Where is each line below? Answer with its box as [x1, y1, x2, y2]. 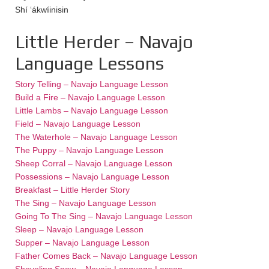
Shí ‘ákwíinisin [15, 4, 68, 14]
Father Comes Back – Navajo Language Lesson [15, 250, 198, 261]
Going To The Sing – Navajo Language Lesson [15, 211, 193, 221]
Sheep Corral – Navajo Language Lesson [15, 158, 172, 168]
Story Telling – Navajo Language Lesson [15, 79, 168, 89]
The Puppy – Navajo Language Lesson [15, 145, 163, 155]
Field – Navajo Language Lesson [15, 118, 141, 128]
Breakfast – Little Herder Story [15, 184, 130, 195]
